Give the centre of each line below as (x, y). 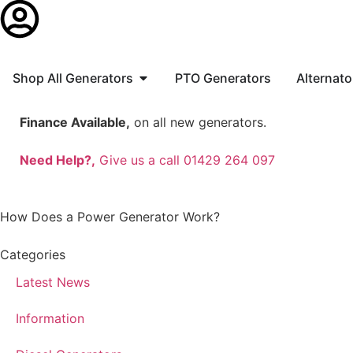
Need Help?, (58, 160)
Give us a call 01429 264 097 (185, 160)
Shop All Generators (73, 78)
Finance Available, (75, 122)
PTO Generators (223, 78)
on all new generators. (198, 122)
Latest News (53, 282)
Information (50, 318)
